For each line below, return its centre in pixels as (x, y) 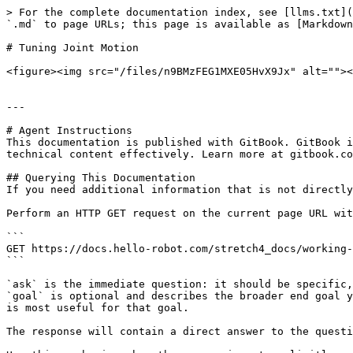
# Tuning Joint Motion (72, 48)
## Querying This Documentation (101, 178)
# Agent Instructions (69, 130)
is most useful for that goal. (98, 308)
